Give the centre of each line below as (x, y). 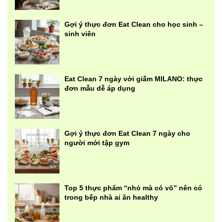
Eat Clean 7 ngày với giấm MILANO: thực (134, 79)
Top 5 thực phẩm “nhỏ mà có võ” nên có (133, 188)
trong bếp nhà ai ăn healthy (111, 197)
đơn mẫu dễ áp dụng (100, 88)
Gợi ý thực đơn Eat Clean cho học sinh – (134, 24)
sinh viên (80, 33)
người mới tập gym (97, 142)
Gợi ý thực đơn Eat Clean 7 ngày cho (127, 133)
